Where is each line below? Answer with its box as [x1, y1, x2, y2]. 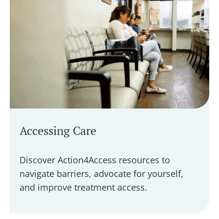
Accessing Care [20, 122, 96, 138]
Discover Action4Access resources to [20, 153, 170, 166]
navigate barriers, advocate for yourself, [20, 167, 183, 179]
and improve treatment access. [20, 181, 150, 193]
